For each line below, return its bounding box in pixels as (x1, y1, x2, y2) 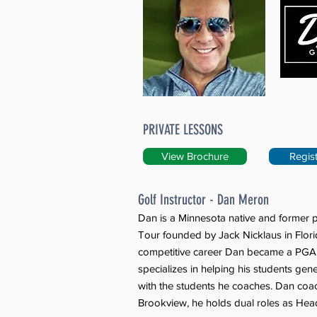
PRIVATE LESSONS (143, 121, 223, 138)
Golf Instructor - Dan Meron (138, 191, 269, 208)
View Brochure (161, 150, 229, 162)
